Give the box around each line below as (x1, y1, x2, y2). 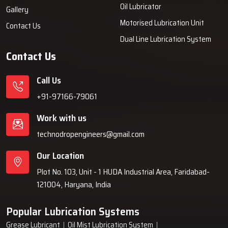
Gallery (6, 3, 28, 16)
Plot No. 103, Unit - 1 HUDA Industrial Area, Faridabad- (37, 165, 210, 178)
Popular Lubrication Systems (6, 202, 139, 220)
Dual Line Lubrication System (120, 33, 211, 45)
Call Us (37, 73, 61, 88)
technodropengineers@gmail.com (37, 127, 145, 140)
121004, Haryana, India (37, 178, 111, 191)
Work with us (37, 110, 87, 125)
